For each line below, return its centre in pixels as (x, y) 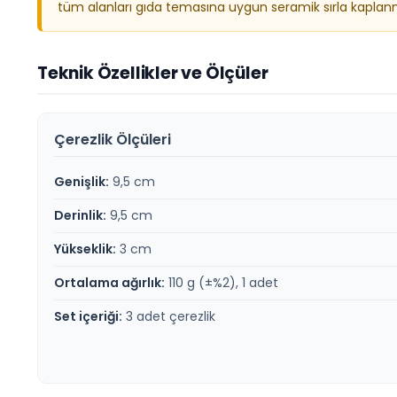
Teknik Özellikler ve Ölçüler (153, 74)
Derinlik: (80, 216)
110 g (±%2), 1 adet (222, 283)
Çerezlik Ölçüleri (113, 140)
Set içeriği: (88, 317)
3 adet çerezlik (169, 317)
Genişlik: (82, 182)
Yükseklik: (85, 249)
